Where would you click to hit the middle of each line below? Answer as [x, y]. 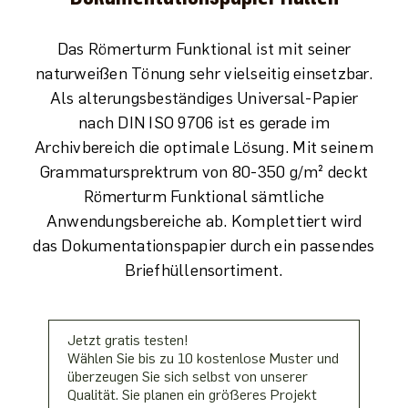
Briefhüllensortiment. [204, 270]
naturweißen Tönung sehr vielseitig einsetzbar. [204, 74]
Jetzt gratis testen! [128, 340]
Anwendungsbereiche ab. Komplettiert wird [204, 221]
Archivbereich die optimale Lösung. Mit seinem [204, 148]
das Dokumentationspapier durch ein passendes [204, 246]
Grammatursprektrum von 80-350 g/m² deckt [204, 172]
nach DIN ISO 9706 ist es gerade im [204, 123]
